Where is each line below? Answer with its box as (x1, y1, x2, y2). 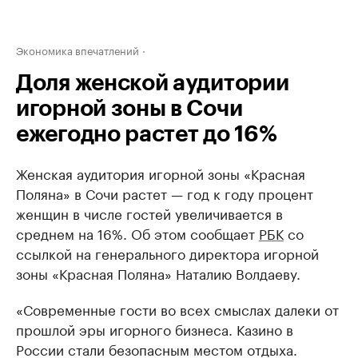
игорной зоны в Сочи (16, 97, 243, 120)
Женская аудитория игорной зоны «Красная (16, 162, 305, 183)
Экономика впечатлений (16, 42, 139, 58)
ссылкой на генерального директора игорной (16, 242, 319, 263)
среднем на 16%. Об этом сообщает (16, 222, 259, 243)
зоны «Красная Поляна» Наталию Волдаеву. (16, 262, 300, 283)
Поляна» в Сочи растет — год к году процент (16, 182, 313, 203)
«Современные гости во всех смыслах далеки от (16, 298, 339, 319)
